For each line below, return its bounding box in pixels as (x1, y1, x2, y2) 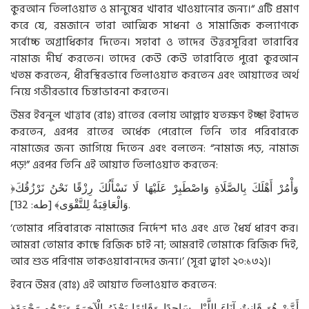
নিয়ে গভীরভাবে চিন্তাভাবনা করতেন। (10, 82, 169, 101)
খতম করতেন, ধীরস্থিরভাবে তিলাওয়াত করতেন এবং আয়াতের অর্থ (10, 66, 299, 84)
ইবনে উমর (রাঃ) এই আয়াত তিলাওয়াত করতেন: (10, 275, 217, 294)
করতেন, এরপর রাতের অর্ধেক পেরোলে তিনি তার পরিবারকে (10, 122, 299, 141)
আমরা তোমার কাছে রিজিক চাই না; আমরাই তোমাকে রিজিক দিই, (10, 235, 299, 254)
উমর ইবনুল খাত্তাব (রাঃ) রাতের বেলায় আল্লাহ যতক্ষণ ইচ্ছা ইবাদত (10, 106, 299, 124)
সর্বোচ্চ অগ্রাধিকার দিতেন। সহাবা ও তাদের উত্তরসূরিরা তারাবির (10, 32, 299, 51)
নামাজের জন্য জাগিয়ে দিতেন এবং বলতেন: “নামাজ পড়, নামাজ (10, 139, 299, 157)
